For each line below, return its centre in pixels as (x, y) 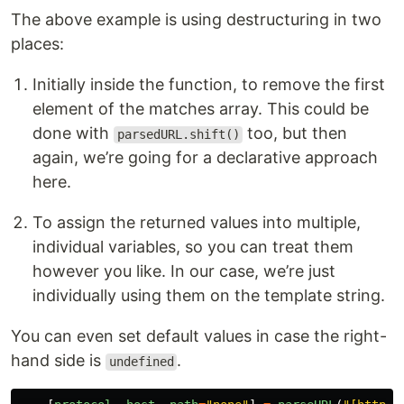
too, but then (295, 133)
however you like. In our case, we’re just (184, 271)
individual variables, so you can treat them (193, 247)
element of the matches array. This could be (201, 109)
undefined (141, 362)
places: (37, 44)
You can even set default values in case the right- (199, 336)
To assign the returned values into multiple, (197, 223)
